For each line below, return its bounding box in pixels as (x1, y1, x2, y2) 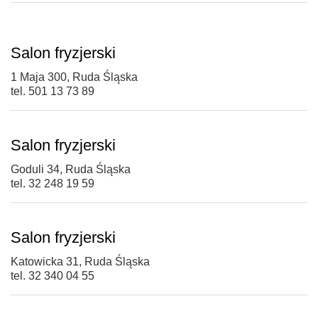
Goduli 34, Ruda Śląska (11, 163, 131, 176)
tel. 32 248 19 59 (11, 177, 94, 190)
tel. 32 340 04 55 (11, 270, 94, 283)
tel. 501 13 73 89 (11, 85, 94, 98)
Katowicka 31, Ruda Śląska (11, 256, 150, 268)
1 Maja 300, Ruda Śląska (11, 71, 138, 84)
